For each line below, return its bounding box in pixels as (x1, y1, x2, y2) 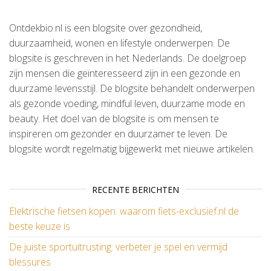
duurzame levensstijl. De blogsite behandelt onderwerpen (9, 81, 255, 95)
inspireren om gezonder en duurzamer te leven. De (9, 126, 227, 140)
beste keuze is (9, 219, 70, 233)
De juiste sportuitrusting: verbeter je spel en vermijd (9, 240, 227, 253)
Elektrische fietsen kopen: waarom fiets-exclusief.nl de (9, 204, 239, 218)
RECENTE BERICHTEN (92, 183, 179, 195)
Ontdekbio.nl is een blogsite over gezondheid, (9, 21, 202, 34)
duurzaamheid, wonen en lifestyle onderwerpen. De (9, 36, 230, 50)
